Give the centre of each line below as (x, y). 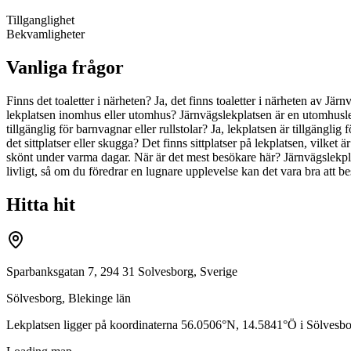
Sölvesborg (34, 299)
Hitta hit (41, 204)
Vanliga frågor (65, 67)
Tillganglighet (40, 20)
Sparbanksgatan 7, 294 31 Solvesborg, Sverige (122, 272)
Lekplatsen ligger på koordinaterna (94, 325)
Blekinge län (100, 299)
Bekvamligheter (45, 34)
